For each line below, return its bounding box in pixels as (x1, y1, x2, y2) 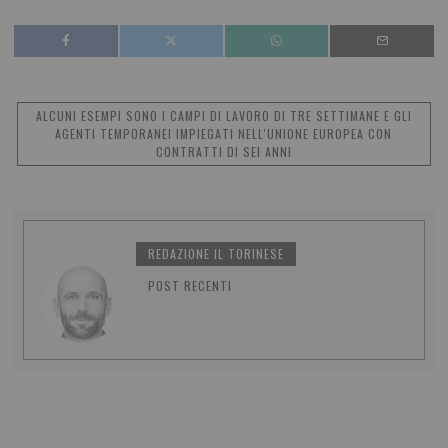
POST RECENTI (148, 276, 233, 294)
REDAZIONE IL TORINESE (148, 244, 285, 262)
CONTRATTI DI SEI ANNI (155, 143, 292, 161)
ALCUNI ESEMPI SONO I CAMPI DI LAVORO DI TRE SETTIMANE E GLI (35, 107, 412, 125)
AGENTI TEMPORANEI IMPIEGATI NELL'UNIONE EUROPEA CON (55, 125, 393, 143)
